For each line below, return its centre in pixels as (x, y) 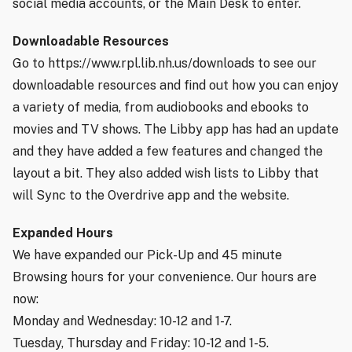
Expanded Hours (63, 233)
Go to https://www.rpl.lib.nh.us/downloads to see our (165, 64)
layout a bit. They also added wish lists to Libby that (166, 174)
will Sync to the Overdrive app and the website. (151, 196)
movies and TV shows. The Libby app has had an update (176, 130)
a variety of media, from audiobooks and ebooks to (161, 108)
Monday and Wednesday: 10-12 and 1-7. (122, 321)
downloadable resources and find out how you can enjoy (176, 86)
